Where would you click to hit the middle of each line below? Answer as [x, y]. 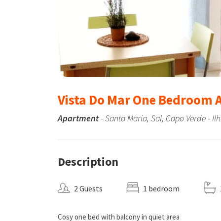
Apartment [78, 118]
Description [88, 162]
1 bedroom [161, 188]
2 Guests [88, 188]
